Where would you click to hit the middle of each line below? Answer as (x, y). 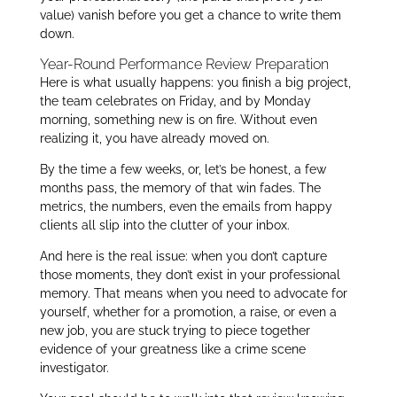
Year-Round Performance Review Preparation (184, 65)
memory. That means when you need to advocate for (193, 294)
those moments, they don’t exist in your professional (190, 275)
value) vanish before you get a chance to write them (190, 16)
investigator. (74, 368)
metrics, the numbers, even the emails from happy (186, 207)
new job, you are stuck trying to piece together (175, 331)
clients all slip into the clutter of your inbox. (164, 226)
